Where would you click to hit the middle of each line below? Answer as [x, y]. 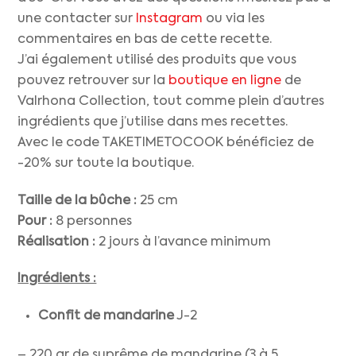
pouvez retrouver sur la [93, 81]
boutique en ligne [225, 81]
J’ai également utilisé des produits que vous [157, 60]
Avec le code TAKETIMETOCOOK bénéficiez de [166, 143]
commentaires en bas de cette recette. [145, 39]
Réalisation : [57, 242]
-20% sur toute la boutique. [106, 163]
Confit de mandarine [106, 317]
